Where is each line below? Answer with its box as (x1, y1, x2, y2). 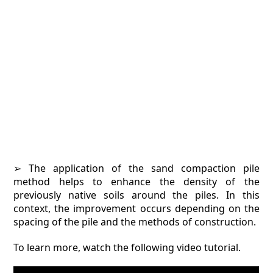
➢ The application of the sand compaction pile (13, 161, 260, 175)
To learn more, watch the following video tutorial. (13, 241, 241, 254)
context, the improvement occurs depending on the (13, 202, 260, 215)
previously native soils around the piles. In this (13, 188, 260, 202)
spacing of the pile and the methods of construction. (13, 215, 257, 229)
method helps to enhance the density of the (13, 175, 260, 188)
